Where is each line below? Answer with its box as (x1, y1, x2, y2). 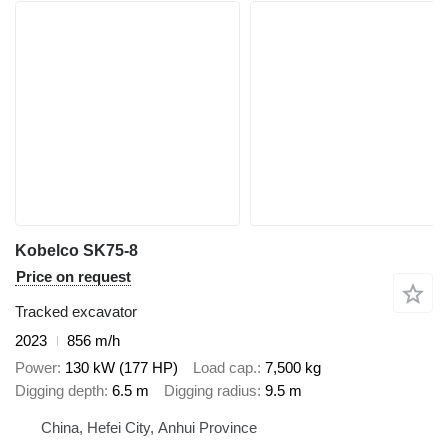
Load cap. (193, 358, 257, 376)
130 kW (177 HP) (65, 358, 178, 376)
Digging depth (15, 381, 104, 399)
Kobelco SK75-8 (15, 242, 138, 260)
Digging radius (164, 381, 257, 399)
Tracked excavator (15, 303, 137, 321)
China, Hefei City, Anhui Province (41, 419, 257, 437)
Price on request (16, 268, 131, 286)
